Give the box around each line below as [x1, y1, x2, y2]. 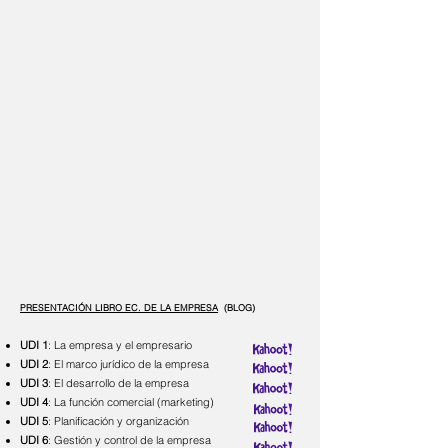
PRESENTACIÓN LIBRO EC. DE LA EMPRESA [20, 302, 218, 313]
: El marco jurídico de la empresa [48, 357, 209, 371]
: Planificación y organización [48, 414, 189, 428]
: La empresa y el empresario [48, 338, 192, 352]
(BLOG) [218, 302, 255, 313]
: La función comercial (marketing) [48, 395, 214, 409]
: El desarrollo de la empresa [48, 376, 189, 390]
